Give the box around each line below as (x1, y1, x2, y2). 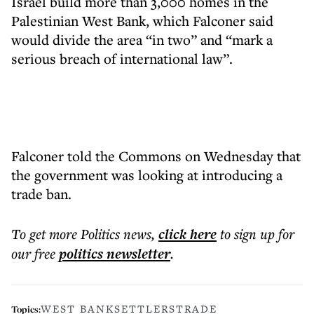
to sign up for (220, 224, 294, 243)
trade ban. (11, 184, 71, 203)
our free (11, 244, 55, 263)
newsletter (103, 244, 170, 264)
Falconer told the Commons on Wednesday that (11, 146, 301, 165)
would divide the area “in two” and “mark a (11, 30, 273, 49)
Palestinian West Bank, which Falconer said (11, 11, 273, 30)
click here (158, 224, 217, 244)
